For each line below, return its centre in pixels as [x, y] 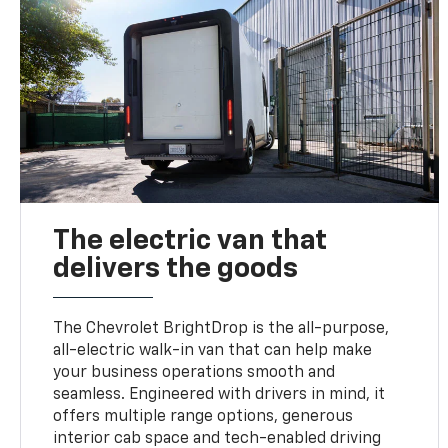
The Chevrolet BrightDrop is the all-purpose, [221, 328]
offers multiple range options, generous [203, 416]
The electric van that [190, 240]
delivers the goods [176, 268]
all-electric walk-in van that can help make [213, 350]
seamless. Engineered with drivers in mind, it [219, 394]
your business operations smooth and [194, 372]
